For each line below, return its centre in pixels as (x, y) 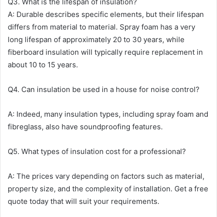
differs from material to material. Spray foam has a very (101, 27)
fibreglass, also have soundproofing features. (85, 127)
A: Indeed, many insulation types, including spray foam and (108, 114)
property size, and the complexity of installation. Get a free (108, 189)
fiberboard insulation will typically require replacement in (105, 52)
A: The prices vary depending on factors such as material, (106, 176)
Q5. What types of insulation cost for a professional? (97, 151)
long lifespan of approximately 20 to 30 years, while (96, 39)
